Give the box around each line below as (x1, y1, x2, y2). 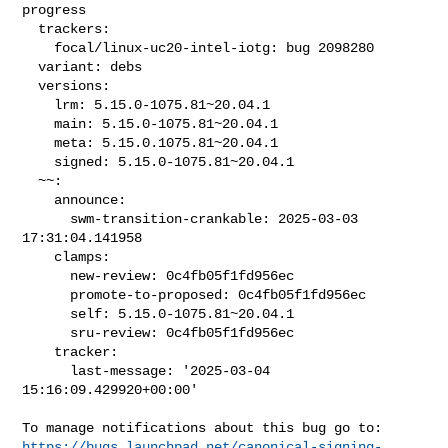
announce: (22, 191, 55, 208)
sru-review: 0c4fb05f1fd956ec (22, 324, 71, 341)
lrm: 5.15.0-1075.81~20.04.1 (22, 96, 55, 113)
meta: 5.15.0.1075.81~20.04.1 (22, 134, 55, 151)
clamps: (22, 248, 55, 265)
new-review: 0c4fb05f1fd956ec (22, 267, 71, 284)
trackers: (22, 20, 39, 37)
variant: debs (22, 58, 39, 75)
